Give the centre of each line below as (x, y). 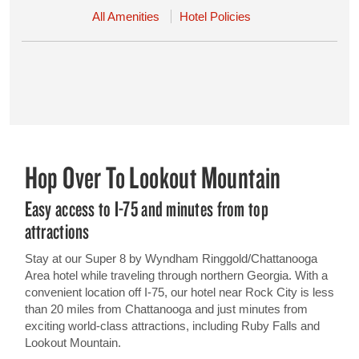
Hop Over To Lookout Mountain (153, 177)
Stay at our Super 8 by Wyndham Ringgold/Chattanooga (171, 258)
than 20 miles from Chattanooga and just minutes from (166, 309)
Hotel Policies (215, 16)
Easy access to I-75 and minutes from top (146, 208)
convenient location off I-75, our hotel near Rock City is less (179, 292)
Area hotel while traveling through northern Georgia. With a (176, 275)
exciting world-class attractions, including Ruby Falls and (172, 326)
